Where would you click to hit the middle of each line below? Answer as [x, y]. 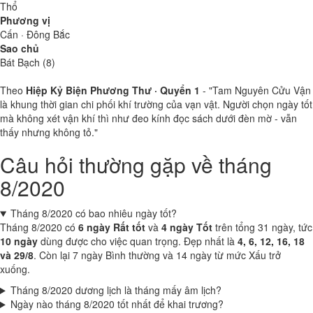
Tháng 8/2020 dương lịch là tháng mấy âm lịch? [116, 290]
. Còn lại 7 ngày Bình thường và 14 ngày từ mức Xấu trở [157, 255]
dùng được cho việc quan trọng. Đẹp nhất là [138, 241]
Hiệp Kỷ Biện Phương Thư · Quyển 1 [113, 90]
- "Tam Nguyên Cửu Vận [255, 90]
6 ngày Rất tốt [112, 227]
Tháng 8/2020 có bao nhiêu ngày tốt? [93, 213]
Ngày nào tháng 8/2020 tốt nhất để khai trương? [117, 304]
